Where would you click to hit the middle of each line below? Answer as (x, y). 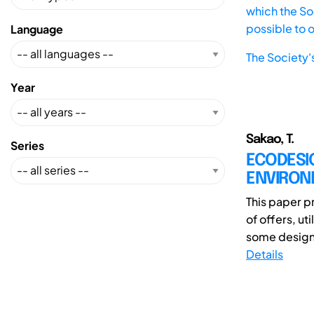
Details (265, 254)
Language (37, 29)
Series (27, 145)
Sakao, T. (270, 139)
